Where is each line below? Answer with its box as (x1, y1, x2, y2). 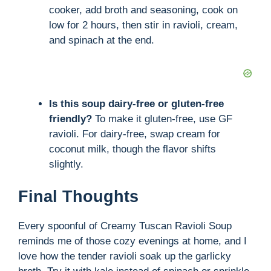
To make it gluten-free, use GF (92, 113, 232, 125)
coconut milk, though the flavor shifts (49, 143, 216, 155)
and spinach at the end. (49, 34, 154, 46)
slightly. (49, 158, 83, 170)
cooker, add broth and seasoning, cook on (49, 4, 238, 16)
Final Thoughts (18, 188, 139, 206)
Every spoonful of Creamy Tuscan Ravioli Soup (18, 220, 232, 232)
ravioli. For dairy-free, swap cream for (49, 128, 220, 140)
